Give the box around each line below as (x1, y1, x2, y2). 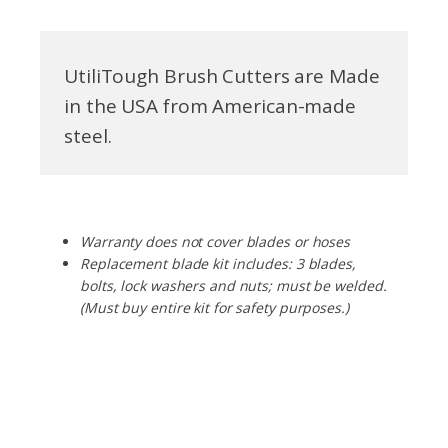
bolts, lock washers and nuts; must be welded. (80, 275, 387, 295)
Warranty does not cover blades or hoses (80, 231, 351, 251)
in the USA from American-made (64, 92, 357, 119)
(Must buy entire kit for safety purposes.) (80, 297, 349, 317)
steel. (64, 122, 112, 149)
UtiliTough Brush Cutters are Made (64, 62, 380, 89)
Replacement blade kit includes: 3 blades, (80, 253, 356, 273)
